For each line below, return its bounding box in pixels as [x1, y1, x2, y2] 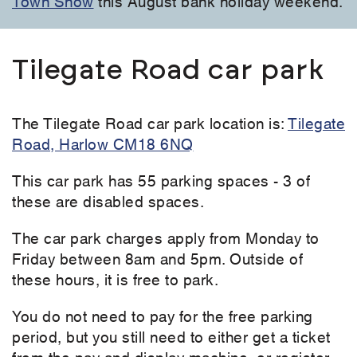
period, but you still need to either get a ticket [12, 325, 331, 347]
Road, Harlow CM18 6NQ [12, 132, 194, 155]
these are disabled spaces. [12, 190, 204, 212]
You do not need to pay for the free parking [12, 304, 313, 327]
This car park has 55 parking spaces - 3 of [12, 169, 310, 191]
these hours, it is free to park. [12, 268, 222, 290]
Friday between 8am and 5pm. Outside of [12, 247, 303, 269]
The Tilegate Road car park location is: [12, 112, 288, 134]
